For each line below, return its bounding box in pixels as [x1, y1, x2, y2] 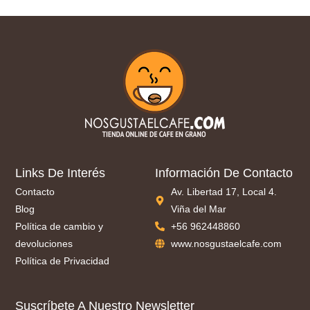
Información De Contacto [155, 165, 293, 180]
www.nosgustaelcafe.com [170, 237, 282, 249]
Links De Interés [15, 165, 106, 180]
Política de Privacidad [15, 255, 110, 266]
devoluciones [15, 237, 73, 249]
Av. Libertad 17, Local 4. [170, 185, 277, 197]
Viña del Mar [170, 203, 226, 215]
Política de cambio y [15, 220, 104, 232]
